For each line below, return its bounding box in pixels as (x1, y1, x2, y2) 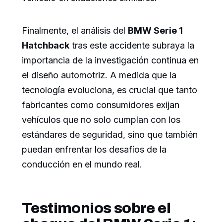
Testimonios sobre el (22, 200, 170, 217)
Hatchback (22, 40, 69, 51)
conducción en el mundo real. (22, 159, 142, 170)
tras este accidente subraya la (69, 40, 194, 51)
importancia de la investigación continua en (22, 55, 199, 66)
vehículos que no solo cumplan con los (22, 114, 180, 125)
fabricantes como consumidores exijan (22, 100, 179, 111)
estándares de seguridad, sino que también (22, 129, 198, 140)
